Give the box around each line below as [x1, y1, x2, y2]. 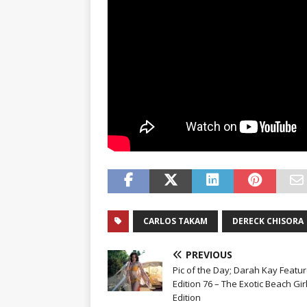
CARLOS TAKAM [143, 215, 208, 228]
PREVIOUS [186, 248, 232, 262]
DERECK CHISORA [232, 215, 304, 228]
